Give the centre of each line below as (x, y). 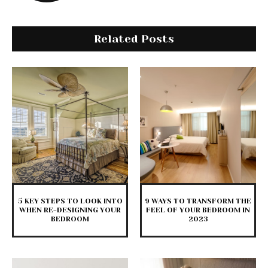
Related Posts (134, 39)
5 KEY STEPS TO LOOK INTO (70, 201)
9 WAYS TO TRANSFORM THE (198, 201)
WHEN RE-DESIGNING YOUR (70, 210)
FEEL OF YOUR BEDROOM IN (198, 210)
